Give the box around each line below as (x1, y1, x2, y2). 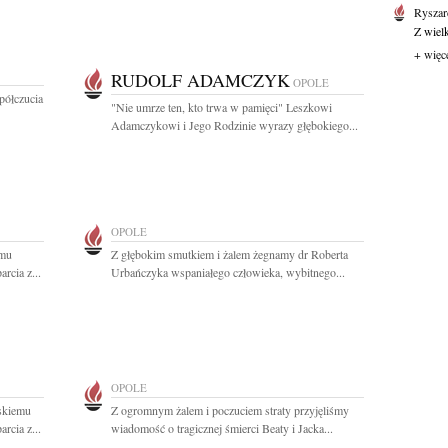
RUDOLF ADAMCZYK (111, 68, 290, 92)
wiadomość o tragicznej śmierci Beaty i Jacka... (111, 420, 333, 436)
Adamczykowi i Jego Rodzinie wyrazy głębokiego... (111, 117, 358, 133)
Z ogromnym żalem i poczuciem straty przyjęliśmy (111, 402, 349, 418)
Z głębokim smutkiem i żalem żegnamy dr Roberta (111, 246, 348, 262)
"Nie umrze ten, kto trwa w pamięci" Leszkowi (111, 99, 332, 115)
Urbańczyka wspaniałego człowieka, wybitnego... (111, 264, 345, 280)
